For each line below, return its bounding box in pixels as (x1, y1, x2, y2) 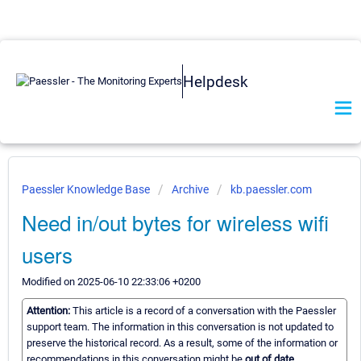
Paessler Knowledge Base (22, 183, 152, 196)
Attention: (27, 305, 73, 317)
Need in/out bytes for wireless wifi (22, 207, 329, 237)
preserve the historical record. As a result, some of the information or (27, 337, 338, 350)
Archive (172, 183, 209, 196)
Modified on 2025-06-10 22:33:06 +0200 (22, 276, 201, 288)
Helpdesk (183, 72, 248, 91)
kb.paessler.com (230, 183, 312, 196)
